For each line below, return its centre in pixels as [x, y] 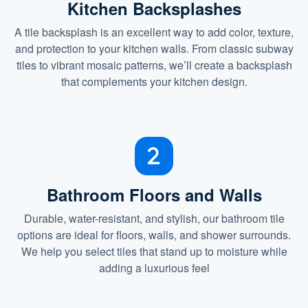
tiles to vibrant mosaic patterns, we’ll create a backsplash [154, 65]
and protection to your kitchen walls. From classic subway [154, 48]
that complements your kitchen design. [154, 81]
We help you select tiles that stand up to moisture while [154, 251]
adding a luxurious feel [154, 268]
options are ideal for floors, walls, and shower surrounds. [154, 235]
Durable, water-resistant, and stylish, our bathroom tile [154, 218]
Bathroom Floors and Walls [154, 195]
